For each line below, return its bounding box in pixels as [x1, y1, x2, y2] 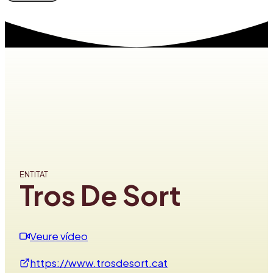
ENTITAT [19, 169, 48, 179]
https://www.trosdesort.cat [30, 255, 168, 269]
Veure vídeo [30, 229, 88, 243]
